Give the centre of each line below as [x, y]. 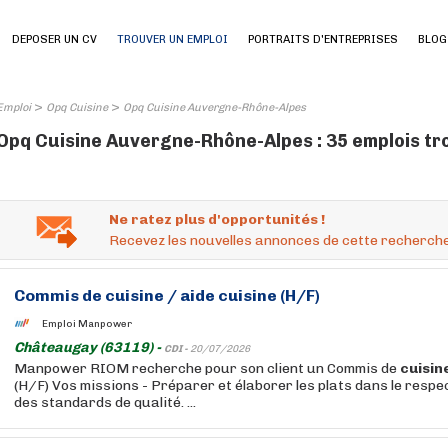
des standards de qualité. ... [105, 402]
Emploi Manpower [87, 323]
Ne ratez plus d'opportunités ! [217, 219]
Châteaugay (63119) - [89, 347]
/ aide [191, 295]
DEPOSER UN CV [54, 39]
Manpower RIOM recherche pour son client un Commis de [207, 368]
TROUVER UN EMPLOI [172, 39]
